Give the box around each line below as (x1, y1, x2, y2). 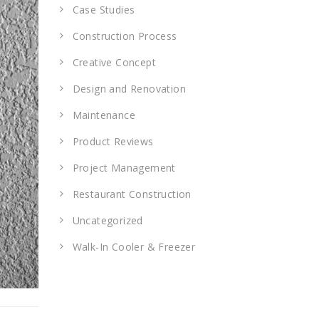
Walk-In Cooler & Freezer (72, 240, 196, 253)
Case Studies (72, 3, 135, 16)
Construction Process (72, 29, 177, 43)
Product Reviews (72, 135, 154, 148)
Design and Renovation (72, 82, 186, 95)
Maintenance (72, 108, 135, 122)
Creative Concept (72, 56, 156, 69)
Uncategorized (72, 214, 143, 227)
